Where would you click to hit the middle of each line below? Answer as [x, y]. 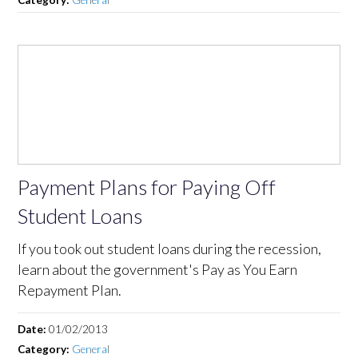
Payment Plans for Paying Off [147, 187]
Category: [45, 349]
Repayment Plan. [70, 290]
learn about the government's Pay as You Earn [158, 269]
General [91, 349]
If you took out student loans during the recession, [170, 248]
